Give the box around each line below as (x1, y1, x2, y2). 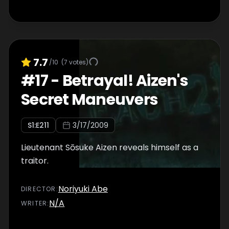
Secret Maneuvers (21, 89, 158, 110)
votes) (67, 57, 88, 66)
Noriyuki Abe (58, 183, 108, 195)
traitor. (21, 155, 49, 167)
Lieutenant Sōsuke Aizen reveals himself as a (21, 142, 198, 153)
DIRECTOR (21, 185, 56, 193)
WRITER (21, 199, 48, 208)
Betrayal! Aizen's (62, 70, 188, 91)
